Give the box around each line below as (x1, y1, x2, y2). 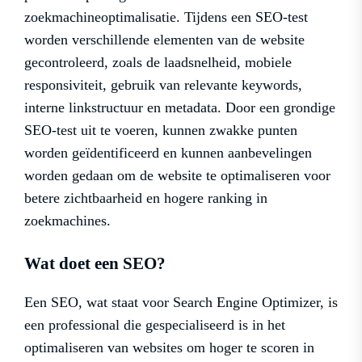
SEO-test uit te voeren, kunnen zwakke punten (24, 122, 297, 139)
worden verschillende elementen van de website (24, 32, 305, 48)
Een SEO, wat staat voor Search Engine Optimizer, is (24, 294, 338, 311)
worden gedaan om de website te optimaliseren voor (24, 167, 330, 184)
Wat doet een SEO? (24, 254, 166, 274)
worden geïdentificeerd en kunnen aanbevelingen (24, 145, 312, 162)
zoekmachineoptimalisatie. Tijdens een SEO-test (24, 9, 308, 26)
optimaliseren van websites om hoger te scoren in (24, 339, 314, 356)
